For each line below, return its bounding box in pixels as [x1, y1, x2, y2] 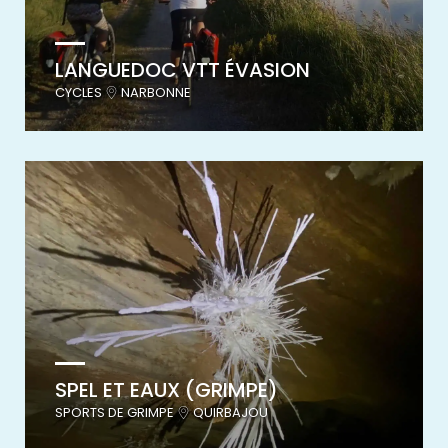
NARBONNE [118, 82, 191, 102]
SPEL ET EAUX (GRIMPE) [55, 375, 278, 404]
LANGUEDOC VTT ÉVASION [55, 55, 310, 84]
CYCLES [55, 82, 105, 102]
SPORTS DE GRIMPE [55, 402, 177, 422]
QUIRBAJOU [190, 402, 268, 422]
